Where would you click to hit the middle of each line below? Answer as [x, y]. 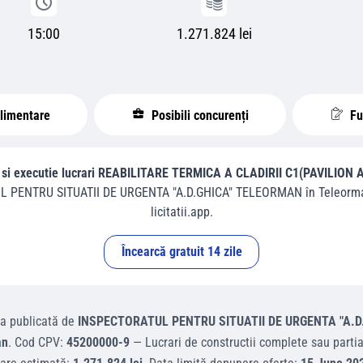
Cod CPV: [41, 342]
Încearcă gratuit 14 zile [181, 252]
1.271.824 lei [214, 34]
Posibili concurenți [198, 115]
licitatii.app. [181, 212]
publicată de [42, 321]
